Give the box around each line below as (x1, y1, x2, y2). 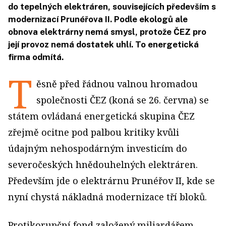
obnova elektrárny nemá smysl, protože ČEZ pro (8, 27, 206, 37)
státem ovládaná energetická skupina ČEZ (8, 110, 195, 122)
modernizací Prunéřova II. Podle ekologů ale (8, 14, 188, 24)
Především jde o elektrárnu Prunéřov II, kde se (8, 175, 215, 187)
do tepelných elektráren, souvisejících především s (8, 2, 216, 12)
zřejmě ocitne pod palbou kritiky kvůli (8, 126, 179, 138)
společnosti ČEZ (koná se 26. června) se (36, 94, 209, 106)
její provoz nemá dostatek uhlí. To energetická (8, 39, 199, 49)
